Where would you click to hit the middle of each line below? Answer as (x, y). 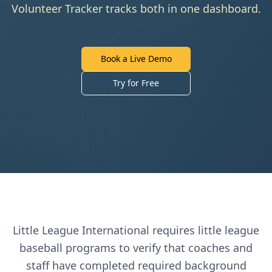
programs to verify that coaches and (158, 248)
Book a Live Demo (136, 59)
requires (174, 230)
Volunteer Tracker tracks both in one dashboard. (136, 8)
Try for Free (136, 83)
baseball (41, 248)
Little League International (81, 230)
